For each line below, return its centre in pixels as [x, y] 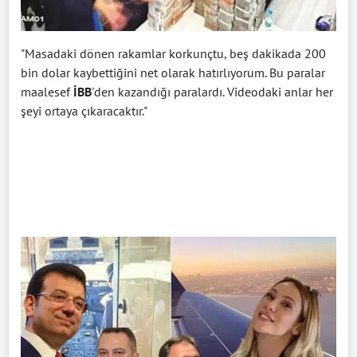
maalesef [47, 92]
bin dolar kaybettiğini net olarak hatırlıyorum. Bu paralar [173, 73]
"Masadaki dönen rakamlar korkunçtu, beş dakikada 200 [173, 54]
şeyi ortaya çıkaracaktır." [84, 111]
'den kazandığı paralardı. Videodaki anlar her [212, 92]
